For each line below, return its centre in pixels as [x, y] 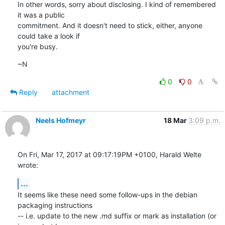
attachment [70, 92]
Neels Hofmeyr [61, 120]
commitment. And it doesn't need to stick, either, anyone [110, 25]
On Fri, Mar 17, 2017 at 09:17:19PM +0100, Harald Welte [109, 154]
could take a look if [48, 36]
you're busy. [37, 46]
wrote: [28, 165]
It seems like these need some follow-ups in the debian [107, 194]
